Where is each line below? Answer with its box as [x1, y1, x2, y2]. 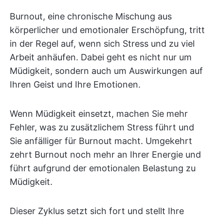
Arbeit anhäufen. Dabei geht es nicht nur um [10, 52, 192, 62]
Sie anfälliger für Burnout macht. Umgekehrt [10, 136, 192, 146]
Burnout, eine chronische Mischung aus [10, 11, 172, 21]
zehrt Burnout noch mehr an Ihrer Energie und [10, 149, 201, 160]
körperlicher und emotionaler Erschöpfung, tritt [10, 25, 205, 35]
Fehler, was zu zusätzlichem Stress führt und [10, 122, 194, 132]
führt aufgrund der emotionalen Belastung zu [10, 163, 196, 173]
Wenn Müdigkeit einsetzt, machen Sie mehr [10, 109, 188, 119]
